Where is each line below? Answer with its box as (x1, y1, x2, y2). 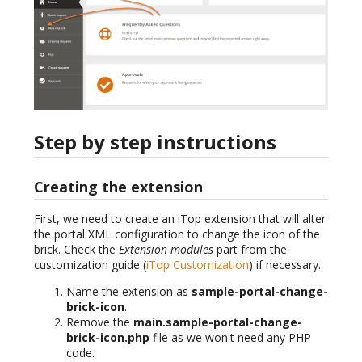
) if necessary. (249, 257, 321, 273)
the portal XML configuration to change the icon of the (34, 226, 320, 242)
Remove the (66, 314, 133, 330)
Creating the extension (34, 177, 203, 197)
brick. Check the (34, 242, 119, 258)
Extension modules (119, 242, 213, 258)
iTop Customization (146, 257, 249, 273)
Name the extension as (66, 284, 192, 300)
